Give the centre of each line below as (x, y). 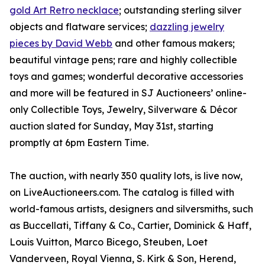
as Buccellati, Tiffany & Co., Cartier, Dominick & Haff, (130, 226)
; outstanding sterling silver (180, 10)
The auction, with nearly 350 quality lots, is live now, (126, 176)
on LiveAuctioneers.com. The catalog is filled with (122, 193)
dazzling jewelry (187, 27)
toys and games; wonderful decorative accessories (126, 77)
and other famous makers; (174, 43)
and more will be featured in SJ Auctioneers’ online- (128, 93)
